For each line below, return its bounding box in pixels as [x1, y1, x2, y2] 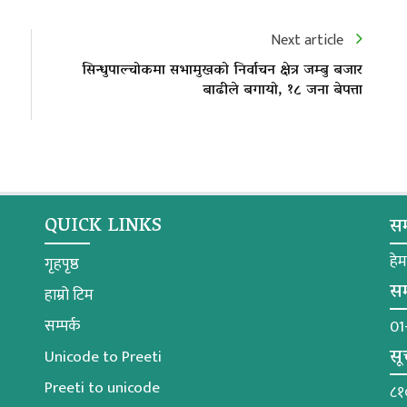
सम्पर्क [45, 313, 80, 339]
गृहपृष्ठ [45, 251, 79, 277]
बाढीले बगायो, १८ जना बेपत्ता [203, 76, 362, 104]
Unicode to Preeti [45, 343, 162, 370]
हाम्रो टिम [45, 282, 94, 308]
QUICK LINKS [45, 209, 162, 244]
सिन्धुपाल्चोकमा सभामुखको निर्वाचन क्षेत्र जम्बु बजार [82, 56, 362, 84]
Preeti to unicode [45, 374, 160, 401]
